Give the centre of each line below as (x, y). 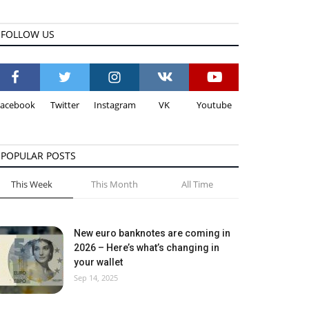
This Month (114, 184)
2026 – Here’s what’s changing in (147, 248)
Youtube (214, 105)
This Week (31, 184)
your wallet (98, 262)
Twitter (65, 105)
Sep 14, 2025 (96, 278)
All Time (197, 184)
